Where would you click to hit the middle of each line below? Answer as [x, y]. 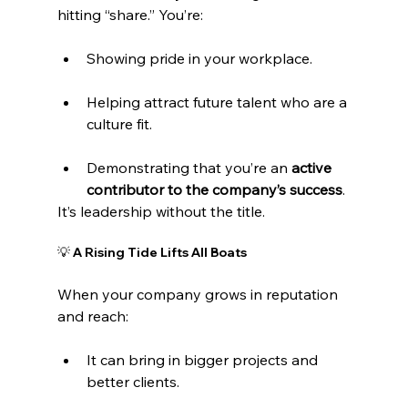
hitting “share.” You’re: [130, 14]
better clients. [133, 381]
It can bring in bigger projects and [204, 359]
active [313, 167]
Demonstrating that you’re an [189, 167]
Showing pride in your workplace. [199, 58]
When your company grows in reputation [199, 294]
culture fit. [119, 123]
